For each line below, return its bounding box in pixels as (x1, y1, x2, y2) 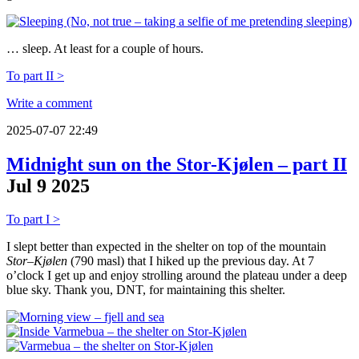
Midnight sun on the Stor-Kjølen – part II (6, 153, 347, 175)
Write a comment (6, 95, 92, 110)
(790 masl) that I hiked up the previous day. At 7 (67, 254, 314, 268)
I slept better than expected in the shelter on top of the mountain (6, 240, 326, 254)
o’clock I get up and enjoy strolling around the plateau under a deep (6, 268, 347, 283)
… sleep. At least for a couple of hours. (6, 41, 204, 55)
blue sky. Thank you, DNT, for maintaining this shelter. (6, 283, 285, 297)
